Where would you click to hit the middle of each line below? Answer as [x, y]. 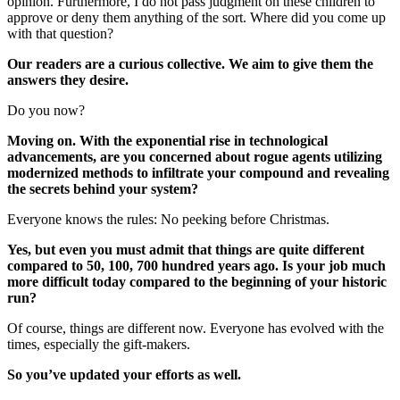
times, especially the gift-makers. [99, 344]
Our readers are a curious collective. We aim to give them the [190, 63]
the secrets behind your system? [103, 188]
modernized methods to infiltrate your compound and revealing [198, 172]
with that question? [60, 33]
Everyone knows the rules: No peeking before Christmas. [168, 219]
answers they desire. [70, 79]
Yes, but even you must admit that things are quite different [186, 249]
